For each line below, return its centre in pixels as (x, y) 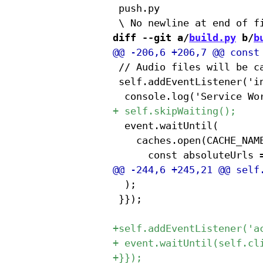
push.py (136, 8)
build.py (213, 37)
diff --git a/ (151, 37)
